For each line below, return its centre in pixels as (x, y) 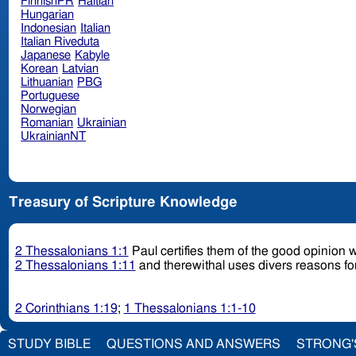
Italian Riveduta (60, 41)
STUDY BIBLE (49, 344)
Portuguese (50, 95)
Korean (40, 68)
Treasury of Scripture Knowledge (123, 203)
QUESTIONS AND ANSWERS (193, 344)
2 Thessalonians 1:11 (75, 266)
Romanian (47, 122)
